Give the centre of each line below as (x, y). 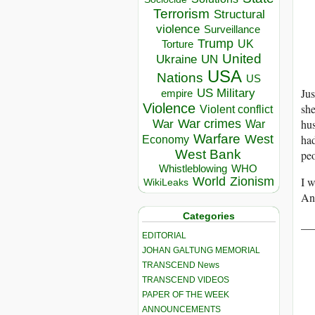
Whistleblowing (193, 169)
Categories (209, 216)
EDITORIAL (164, 235)
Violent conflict (236, 110)
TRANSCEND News (181, 265)
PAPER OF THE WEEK (186, 294)
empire (176, 94)
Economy (166, 140)
